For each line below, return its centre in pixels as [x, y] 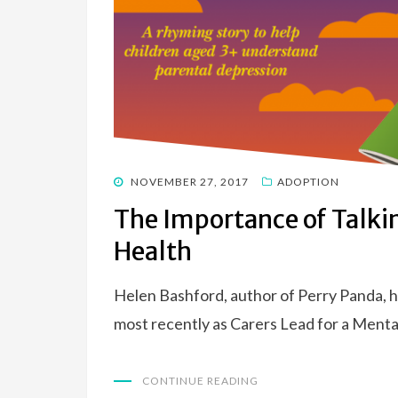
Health [153, 251]
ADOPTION [308, 181]
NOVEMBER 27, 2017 [190, 181]
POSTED [135, 180]
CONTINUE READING [200, 380]
